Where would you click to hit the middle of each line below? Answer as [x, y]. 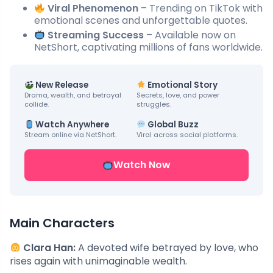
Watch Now [142, 165]
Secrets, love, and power [178, 95]
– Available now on [190, 35]
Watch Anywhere [72, 125]
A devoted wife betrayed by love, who [167, 248]
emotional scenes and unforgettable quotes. [141, 21]
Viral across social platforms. [187, 135]
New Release [61, 85]
